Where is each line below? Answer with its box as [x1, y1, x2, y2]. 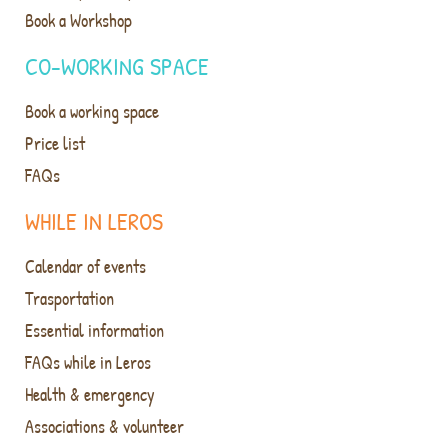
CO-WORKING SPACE [25, 50, 209, 83]
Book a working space [25, 99, 159, 125]
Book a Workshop [25, 8, 132, 34]
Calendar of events [25, 254, 146, 280]
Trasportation [25, 286, 114, 312]
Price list [25, 131, 85, 157]
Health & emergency [25, 382, 155, 408]
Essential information [25, 318, 164, 344]
